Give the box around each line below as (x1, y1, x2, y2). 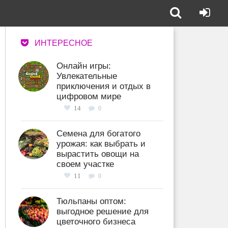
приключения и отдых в (56, 81, 151, 91)
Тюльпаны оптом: (56, 196, 126, 206)
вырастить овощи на (56, 149, 139, 159)
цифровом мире (56, 92, 121, 101)
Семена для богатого (56, 129, 140, 138)
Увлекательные (56, 71, 117, 81)
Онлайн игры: (56, 61, 111, 71)
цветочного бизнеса (56, 217, 135, 226)
